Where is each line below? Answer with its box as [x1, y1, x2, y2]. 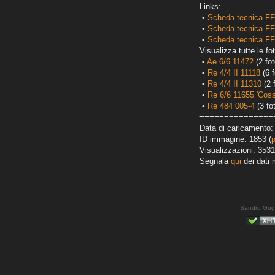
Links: [199, 2, 221, 12]
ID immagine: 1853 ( [199, 134, 271, 144]
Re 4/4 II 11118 [207, 68, 260, 78]
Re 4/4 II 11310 [207, 79, 261, 89]
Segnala [199, 157, 231, 166]
